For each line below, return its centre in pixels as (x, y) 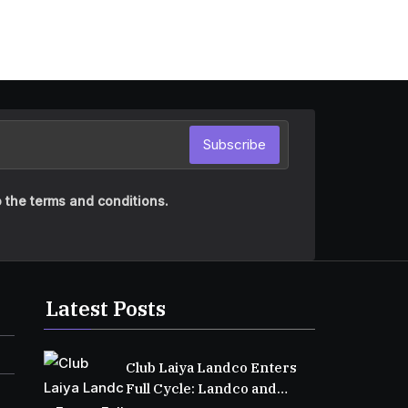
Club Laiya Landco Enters (211, 367)
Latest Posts (105, 308)
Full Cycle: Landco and (201, 388)
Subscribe (235, 144)
